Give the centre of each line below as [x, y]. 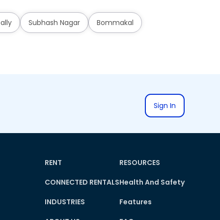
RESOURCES [140, 163]
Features [136, 202]
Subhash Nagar [54, 23]
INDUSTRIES [65, 202]
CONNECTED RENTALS [82, 182]
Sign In [165, 106]
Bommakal [115, 23]
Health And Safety [152, 182]
